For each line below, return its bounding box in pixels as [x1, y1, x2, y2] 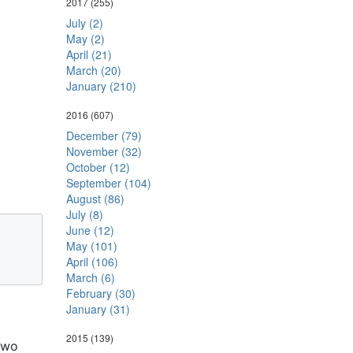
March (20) [65, 62, 121, 78]
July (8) [65, 206, 103, 222]
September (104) [65, 175, 151, 191]
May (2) [65, 31, 105, 46]
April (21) [65, 46, 112, 62]
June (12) [65, 222, 114, 238]
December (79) [65, 128, 142, 143]
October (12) [65, 159, 130, 175]
